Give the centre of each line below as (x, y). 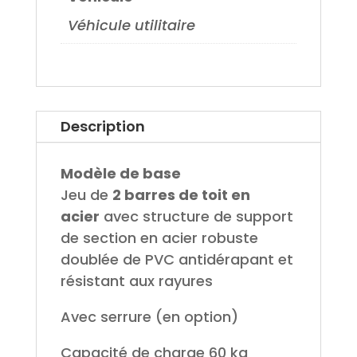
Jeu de (86, 195)
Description (102, 127)
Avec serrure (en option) (149, 317)
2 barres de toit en (181, 195)
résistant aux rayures (136, 281)
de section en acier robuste (159, 238)
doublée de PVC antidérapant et (177, 260)
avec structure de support (196, 217)
